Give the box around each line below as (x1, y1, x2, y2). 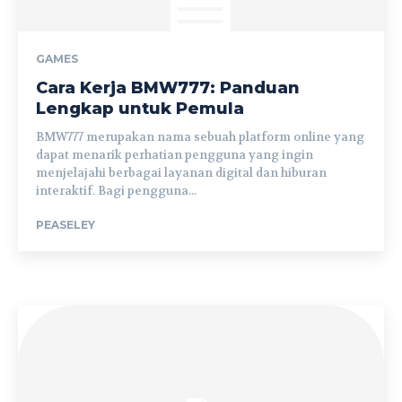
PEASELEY (36, 218, 95, 232)
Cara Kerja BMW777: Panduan (36, 78, 300, 98)
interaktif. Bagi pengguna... (36, 183, 197, 198)
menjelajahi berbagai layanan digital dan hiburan (36, 165, 327, 180)
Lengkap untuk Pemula (36, 99, 244, 118)
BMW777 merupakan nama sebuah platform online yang (36, 129, 364, 144)
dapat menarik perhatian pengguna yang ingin (36, 147, 313, 162)
